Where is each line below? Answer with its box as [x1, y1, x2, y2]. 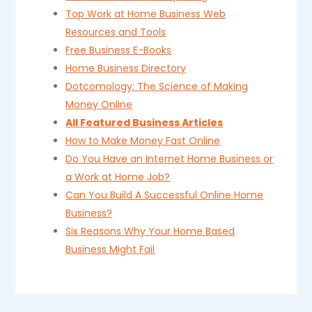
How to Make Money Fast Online [65, 134, 221, 148]
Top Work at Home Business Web [65, 7, 226, 21]
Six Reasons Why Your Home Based [65, 224, 235, 238]
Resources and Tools [65, 25, 166, 39]
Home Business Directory [65, 61, 187, 75]
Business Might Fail [65, 242, 155, 256]
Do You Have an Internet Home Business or [65, 152, 274, 166]
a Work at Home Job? [65, 170, 171, 184]
